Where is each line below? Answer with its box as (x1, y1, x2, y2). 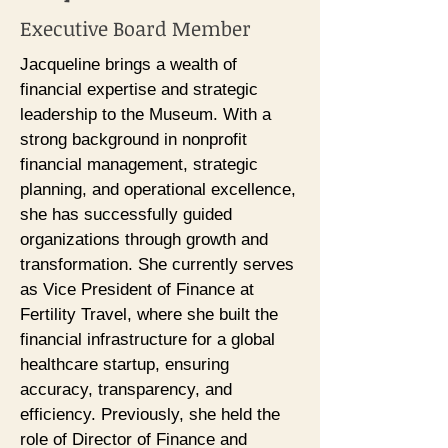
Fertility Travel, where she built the (20, 305, 278, 324)
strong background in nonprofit (20, 130, 247, 149)
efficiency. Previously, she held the (20, 405, 280, 424)
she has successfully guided (20, 205, 232, 224)
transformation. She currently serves (20, 255, 294, 274)
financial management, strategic (20, 155, 258, 174)
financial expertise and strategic (20, 80, 258, 99)
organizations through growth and (20, 230, 268, 249)
